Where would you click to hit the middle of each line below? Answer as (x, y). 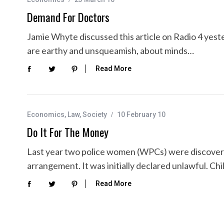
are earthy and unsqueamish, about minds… (110, 50)
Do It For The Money (68, 132)
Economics (46, 114)
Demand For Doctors (68, 17)
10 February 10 (141, 114)
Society (95, 114)
